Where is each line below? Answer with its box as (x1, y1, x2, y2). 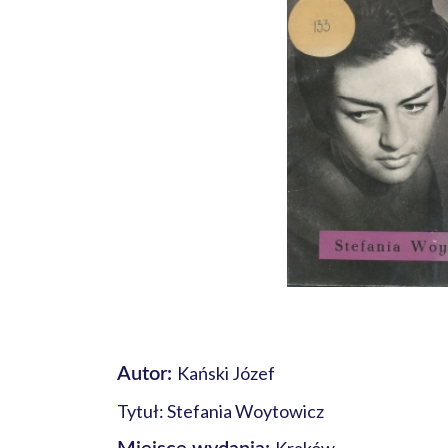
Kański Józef (177, 362, 275, 384)
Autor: (117, 364, 177, 384)
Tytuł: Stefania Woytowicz (117, 400, 324, 422)
